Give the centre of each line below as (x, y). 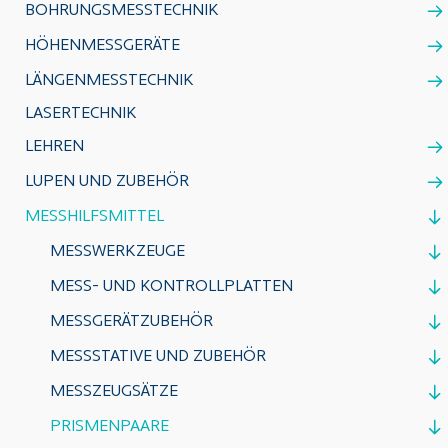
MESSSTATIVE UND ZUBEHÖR (158, 357)
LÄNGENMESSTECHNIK (109, 81)
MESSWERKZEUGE (117, 252)
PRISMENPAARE (109, 427)
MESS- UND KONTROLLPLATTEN (171, 287)
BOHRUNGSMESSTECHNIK (122, 11)
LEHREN (54, 147)
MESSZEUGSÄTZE (114, 392)
